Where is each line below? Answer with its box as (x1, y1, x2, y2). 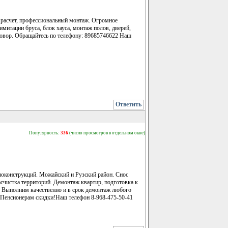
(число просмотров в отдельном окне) (68, 130, 145, 135)
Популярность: (29, 130, 61, 135)
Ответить (116, 100, 141, 108)
